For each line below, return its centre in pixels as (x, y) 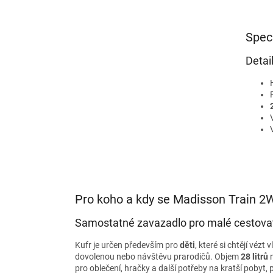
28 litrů (254, 257)
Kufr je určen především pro (127, 245)
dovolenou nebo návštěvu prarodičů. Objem (158, 257)
